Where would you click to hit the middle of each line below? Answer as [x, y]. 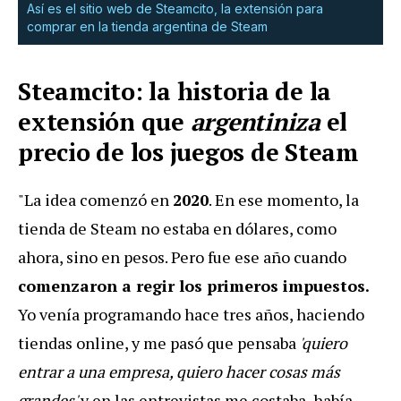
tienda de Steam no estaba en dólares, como [177, 228]
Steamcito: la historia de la [175, 91]
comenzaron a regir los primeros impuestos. [194, 285]
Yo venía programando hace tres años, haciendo [191, 314]
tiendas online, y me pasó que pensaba [157, 342]
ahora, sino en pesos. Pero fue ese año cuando [182, 256]
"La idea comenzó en [95, 199]
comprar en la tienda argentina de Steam [147, 26]
